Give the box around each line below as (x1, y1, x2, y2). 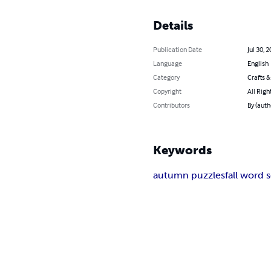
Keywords (153, 142, 212, 157)
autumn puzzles (153, 169, 226, 181)
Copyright (153, 86, 182, 96)
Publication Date (153, 44, 203, 54)
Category (153, 72, 180, 82)
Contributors (153, 100, 191, 109)
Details (153, 18, 194, 33)
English (247, 58, 269, 68)
